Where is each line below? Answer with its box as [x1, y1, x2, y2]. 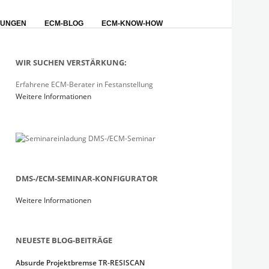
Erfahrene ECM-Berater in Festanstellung [16, 79, 154, 89]
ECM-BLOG [44, 19, 83, 28]
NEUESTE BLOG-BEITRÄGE [16, 235, 113, 246]
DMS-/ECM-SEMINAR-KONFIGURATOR [16, 173, 159, 184]
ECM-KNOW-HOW [101, 19, 163, 28]
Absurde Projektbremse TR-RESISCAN [16, 258, 145, 268]
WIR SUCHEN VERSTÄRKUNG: [16, 57, 127, 68]
